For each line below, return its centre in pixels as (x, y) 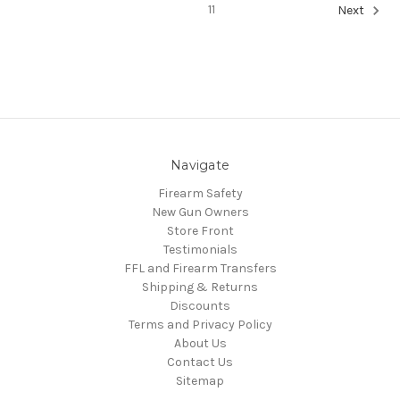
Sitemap (200, 381)
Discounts (200, 306)
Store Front (200, 231)
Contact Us (200, 362)
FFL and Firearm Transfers (200, 269)
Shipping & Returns (200, 287)
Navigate (200, 165)
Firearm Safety (200, 194)
